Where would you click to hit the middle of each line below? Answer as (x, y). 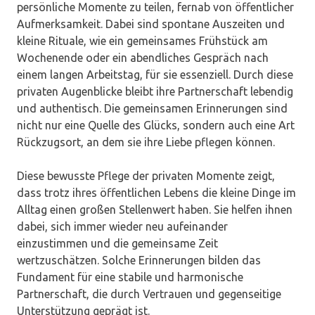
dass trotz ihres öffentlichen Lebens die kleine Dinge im (156, 193)
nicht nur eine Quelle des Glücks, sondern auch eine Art (156, 126)
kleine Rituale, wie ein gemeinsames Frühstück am (142, 41)
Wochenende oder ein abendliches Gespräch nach (143, 58)
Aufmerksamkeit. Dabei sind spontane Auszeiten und (151, 24)
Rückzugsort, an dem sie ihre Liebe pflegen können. (146, 142)
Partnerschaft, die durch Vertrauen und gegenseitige (149, 294)
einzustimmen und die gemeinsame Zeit (117, 244)
